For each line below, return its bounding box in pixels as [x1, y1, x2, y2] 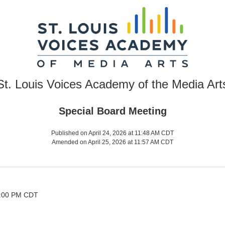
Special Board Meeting [58, 105, 167, 117]
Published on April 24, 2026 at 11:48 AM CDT [51, 130, 174, 137]
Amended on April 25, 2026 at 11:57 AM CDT [52, 139, 173, 146]
